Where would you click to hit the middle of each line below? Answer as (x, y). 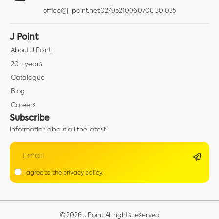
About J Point (31, 50)
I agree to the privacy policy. (63, 173)
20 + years (26, 64)
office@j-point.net (71, 11)
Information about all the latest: (59, 130)
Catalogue (28, 78)
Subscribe (30, 118)
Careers (23, 105)
